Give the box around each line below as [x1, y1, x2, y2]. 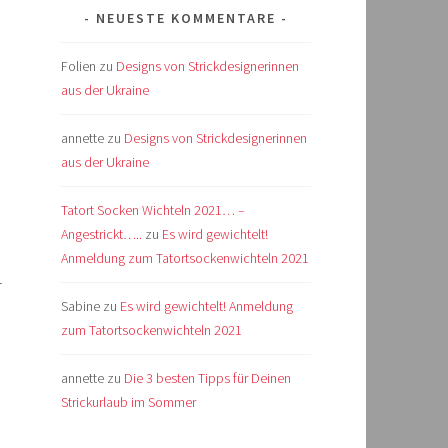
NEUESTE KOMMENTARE [96, 8, 276, 27]
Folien [61, 56, 96, 75]
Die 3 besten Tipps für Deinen [124, 368, 291, 387]
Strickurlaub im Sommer [61, 392, 196, 411]
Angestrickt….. [61, 224, 142, 243]
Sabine [61, 296, 100, 315]
